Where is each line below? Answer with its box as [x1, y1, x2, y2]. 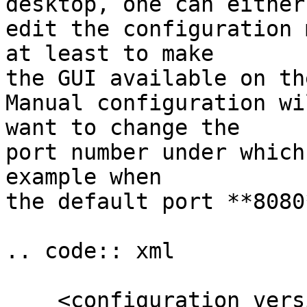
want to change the [5, 115, 240, 140]
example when [5, 164, 162, 189]
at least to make [5, 41, 214, 66]
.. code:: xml [5, 238, 175, 263]
